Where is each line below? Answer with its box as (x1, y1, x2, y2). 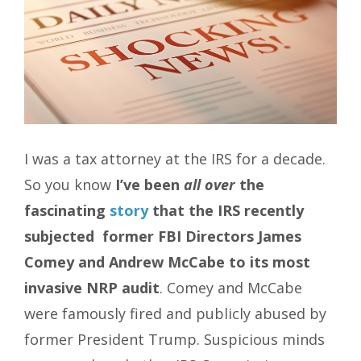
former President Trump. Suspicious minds (24, 330, 325, 350)
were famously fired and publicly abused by (24, 304, 326, 324)
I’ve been (115, 175, 184, 195)
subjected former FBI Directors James (24, 226, 301, 247)
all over (184, 175, 235, 195)
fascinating (24, 201, 110, 221)
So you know (24, 175, 115, 195)
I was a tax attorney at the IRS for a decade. (24, 149, 326, 169)
